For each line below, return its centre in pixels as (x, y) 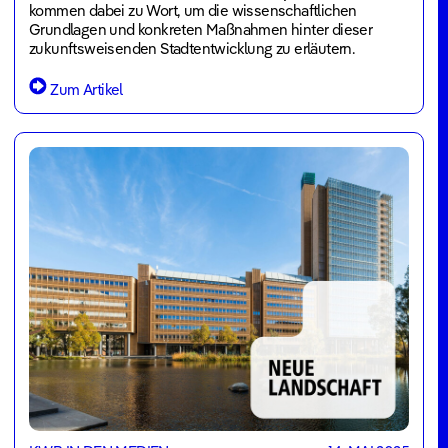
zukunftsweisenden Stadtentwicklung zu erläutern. (192, 49)
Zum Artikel (86, 90)
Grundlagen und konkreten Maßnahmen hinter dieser (201, 30)
